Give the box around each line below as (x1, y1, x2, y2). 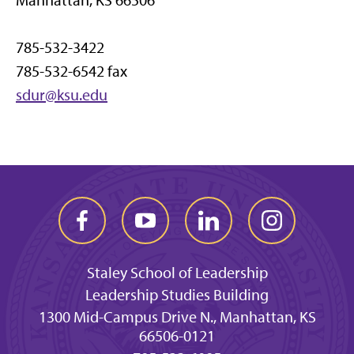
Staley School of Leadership (86, 263, 268, 282)
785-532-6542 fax (16, 62, 127, 81)
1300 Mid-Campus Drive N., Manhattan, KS (38, 307, 316, 326)
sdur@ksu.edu (16, 85, 107, 104)
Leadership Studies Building (85, 285, 269, 304)
